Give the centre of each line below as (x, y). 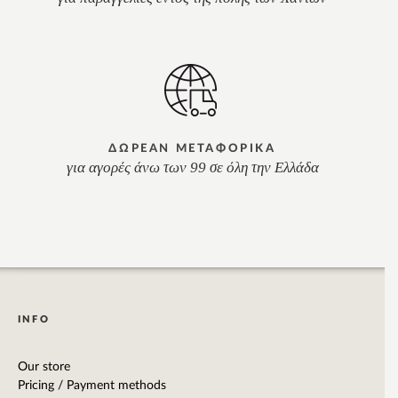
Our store (44, 367)
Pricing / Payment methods (92, 386)
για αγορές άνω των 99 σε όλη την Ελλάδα (192, 168)
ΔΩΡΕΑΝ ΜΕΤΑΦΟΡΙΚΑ (192, 149)
